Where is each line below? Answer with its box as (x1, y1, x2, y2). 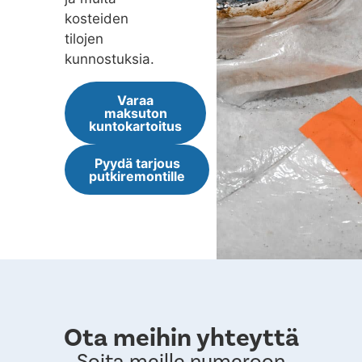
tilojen (65, 31, 103, 48)
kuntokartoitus (89, 117, 182, 134)
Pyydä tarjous (94, 154, 180, 171)
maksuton (103, 104, 167, 121)
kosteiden (65, 11, 128, 27)
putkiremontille (89, 167, 185, 184)
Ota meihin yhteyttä (63, 321, 299, 355)
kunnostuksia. (65, 51, 154, 68)
